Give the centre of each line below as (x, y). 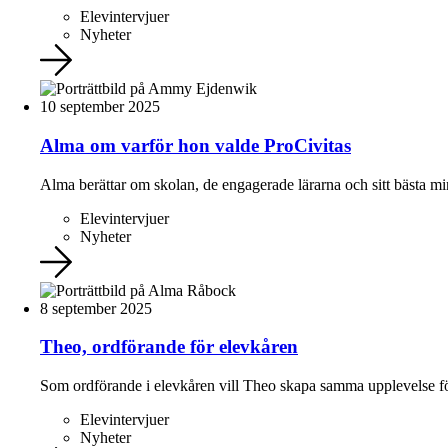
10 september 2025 (100, 107)
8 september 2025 (96, 308)
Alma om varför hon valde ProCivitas (195, 145)
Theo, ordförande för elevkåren (169, 347)
